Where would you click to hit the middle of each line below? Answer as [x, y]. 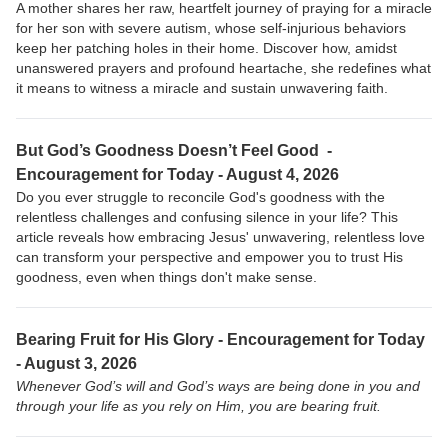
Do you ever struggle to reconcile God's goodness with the [200, 197]
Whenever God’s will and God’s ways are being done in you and [218, 386]
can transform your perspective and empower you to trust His [209, 257]
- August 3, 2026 [76, 364]
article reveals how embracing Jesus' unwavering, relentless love [220, 237]
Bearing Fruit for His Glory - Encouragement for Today [220, 340]
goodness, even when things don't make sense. [166, 277]
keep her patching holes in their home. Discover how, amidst [206, 48]
